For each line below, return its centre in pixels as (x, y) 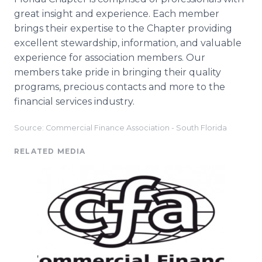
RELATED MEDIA (50, 151)
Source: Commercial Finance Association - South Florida (120, 128)
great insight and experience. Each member (117, 14)
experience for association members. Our (110, 58)
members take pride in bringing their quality (118, 72)
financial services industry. (74, 101)
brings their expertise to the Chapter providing (123, 28)
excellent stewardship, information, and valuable (128, 43)
